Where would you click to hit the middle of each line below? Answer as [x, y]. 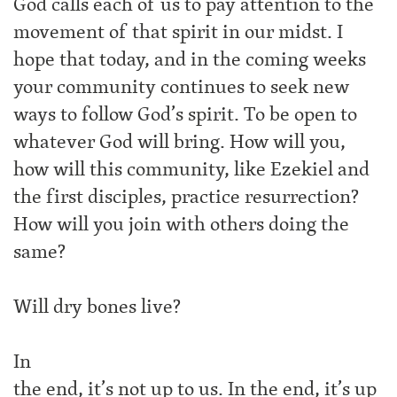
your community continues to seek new [181, 86]
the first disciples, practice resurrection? [186, 196]
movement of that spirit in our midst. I [178, 31]
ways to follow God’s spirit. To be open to [185, 113]
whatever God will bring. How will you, [179, 141]
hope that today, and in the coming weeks [190, 58]
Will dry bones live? [97, 306]
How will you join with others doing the [181, 223]
